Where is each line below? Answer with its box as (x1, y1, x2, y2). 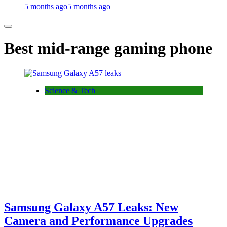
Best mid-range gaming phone (4, 39, 212, 58)
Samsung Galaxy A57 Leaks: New (4, 201, 178, 214)
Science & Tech (45, 86, 95, 95)
